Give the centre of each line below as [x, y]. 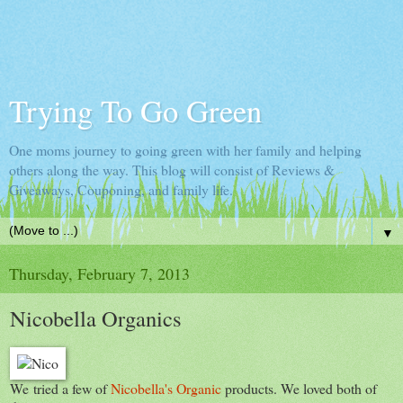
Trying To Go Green [135, 111]
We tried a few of [60, 388]
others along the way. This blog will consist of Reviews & [172, 170]
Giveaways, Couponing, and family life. [121, 189]
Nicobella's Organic [166, 388]
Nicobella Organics [96, 318]
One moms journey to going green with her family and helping [185, 150]
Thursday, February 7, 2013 [99, 273]
